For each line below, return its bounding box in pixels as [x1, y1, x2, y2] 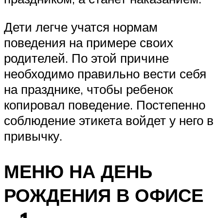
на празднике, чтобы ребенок [4, 81, 173, 97]
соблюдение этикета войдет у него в [4, 112, 214, 128]
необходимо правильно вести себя [4, 65, 206, 81]
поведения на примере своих [4, 34, 173, 50]
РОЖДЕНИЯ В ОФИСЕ [4, 182, 203, 207]
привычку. [4, 127, 62, 144]
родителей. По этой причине [4, 50, 169, 66]
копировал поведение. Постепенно [4, 96, 205, 112]
